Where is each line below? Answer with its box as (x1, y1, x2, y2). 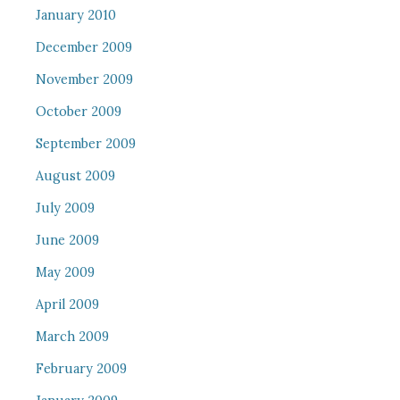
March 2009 (35, 329, 109, 345)
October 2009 (35, 104, 121, 120)
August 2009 (35, 168, 115, 184)
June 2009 (35, 232, 99, 248)
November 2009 (35, 71, 133, 87)
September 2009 (35, 136, 136, 152)
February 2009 (35, 361, 127, 377)
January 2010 (35, 7, 116, 23)
